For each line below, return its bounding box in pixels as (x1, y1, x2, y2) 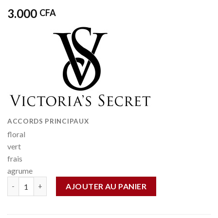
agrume (7, 165, 33, 175)
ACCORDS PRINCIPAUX (7, 117, 89, 126)
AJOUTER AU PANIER (66, 181, 147, 191)
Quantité (7, 177, 38, 186)
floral (7, 129, 25, 139)
